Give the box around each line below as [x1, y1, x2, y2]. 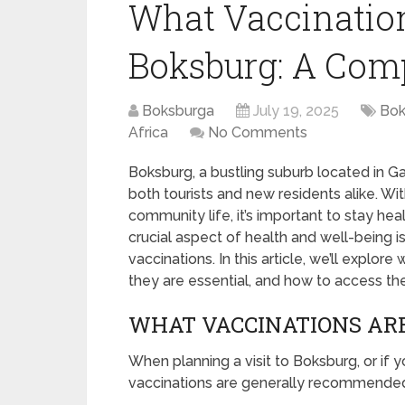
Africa [128, 124, 168, 141]
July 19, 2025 [253, 102, 339, 119]
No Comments [208, 124, 307, 141]
